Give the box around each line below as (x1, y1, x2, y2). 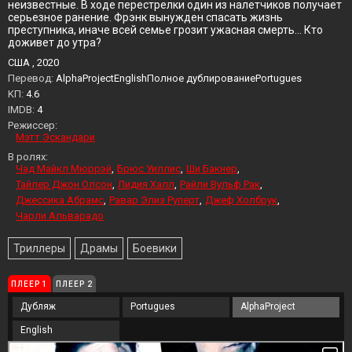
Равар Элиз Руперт (109, 194, 200, 206)
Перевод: (8, 72, 53, 84)
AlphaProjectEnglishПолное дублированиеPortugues (53, 72, 302, 84)
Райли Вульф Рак (180, 178, 260, 190)
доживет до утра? (8, 36, 101, 49)
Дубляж (20, 301, 56, 312)
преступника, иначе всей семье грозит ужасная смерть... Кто (8, 24, 323, 36)
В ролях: (8, 151, 48, 163)
